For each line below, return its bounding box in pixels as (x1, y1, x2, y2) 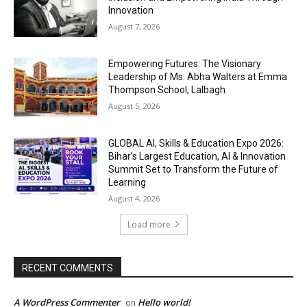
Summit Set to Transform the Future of (108, 163, 279, 175)
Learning (108, 176, 147, 188)
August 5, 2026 (108, 101, 160, 111)
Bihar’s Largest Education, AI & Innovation (108, 150, 286, 162)
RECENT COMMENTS (22, 262, 113, 273)
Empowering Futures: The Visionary (108, 58, 262, 69)
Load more (127, 218, 171, 230)
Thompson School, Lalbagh (108, 84, 226, 95)
